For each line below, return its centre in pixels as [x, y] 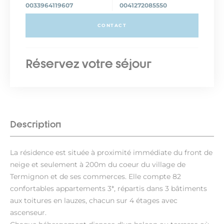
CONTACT [112, 25]
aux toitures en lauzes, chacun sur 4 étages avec [94, 200]
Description [35, 124]
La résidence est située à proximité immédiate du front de [111, 152]
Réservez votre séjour [88, 63]
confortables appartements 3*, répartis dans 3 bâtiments [108, 188]
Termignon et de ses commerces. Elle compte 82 [95, 176]
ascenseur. [28, 212]
